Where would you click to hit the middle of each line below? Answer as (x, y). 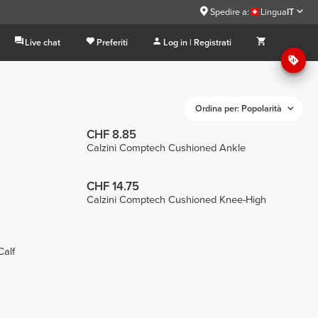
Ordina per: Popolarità (239, 108)
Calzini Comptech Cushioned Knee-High (176, 199)
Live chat (43, 42)
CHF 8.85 (111, 135)
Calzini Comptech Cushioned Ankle (166, 148)
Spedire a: (229, 12)
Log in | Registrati (198, 42)
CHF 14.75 (113, 186)
